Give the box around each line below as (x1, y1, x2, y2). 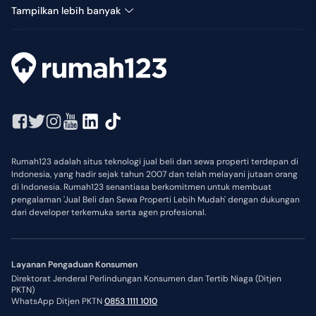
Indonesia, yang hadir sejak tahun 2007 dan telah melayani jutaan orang (11, 169, 298, 181)
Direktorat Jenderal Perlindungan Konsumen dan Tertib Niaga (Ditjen (11, 273, 281, 285)
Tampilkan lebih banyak (11, 4, 121, 17)
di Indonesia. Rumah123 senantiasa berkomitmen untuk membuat (11, 181, 272, 193)
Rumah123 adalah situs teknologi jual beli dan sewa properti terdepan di (11, 156, 298, 168)
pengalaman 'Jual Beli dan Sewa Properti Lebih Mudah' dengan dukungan (11, 194, 300, 206)
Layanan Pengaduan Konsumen (11, 259, 138, 271)
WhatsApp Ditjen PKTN (11, 296, 102, 308)
